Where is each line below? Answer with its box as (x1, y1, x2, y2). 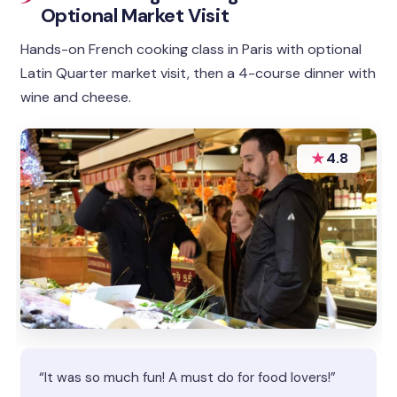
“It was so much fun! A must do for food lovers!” (39, 368, 337, 386)
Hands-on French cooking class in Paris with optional (20, 39, 362, 58)
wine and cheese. (20, 87, 132, 106)
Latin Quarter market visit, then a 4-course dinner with (20, 63, 377, 82)
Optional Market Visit (40, 2, 230, 28)
